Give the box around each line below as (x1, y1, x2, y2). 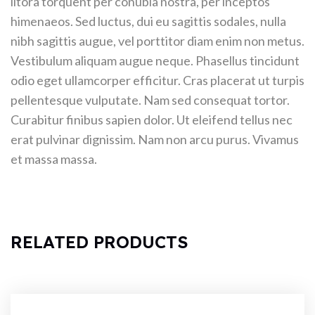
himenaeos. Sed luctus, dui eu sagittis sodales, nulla (11, 13, 286, 29)
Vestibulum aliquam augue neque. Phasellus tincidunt (11, 52, 300, 68)
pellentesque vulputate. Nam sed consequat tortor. (11, 91, 290, 108)
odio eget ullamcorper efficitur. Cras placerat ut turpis (11, 72, 304, 88)
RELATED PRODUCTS (11, 231, 188, 252)
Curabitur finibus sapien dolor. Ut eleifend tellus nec (11, 111, 292, 127)
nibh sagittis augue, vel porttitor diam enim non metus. (11, 32, 304, 49)
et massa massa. (11, 150, 97, 167)
